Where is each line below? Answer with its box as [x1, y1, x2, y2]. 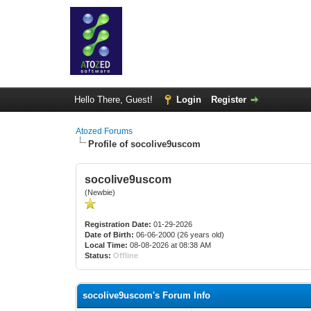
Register [210, 94, 246, 105]
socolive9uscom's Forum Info [83, 290, 211, 301]
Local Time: [85, 241, 128, 249]
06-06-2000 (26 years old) [134, 230, 225, 239]
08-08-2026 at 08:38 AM [128, 241, 212, 249]
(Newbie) [85, 188, 116, 196]
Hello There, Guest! [74, 94, 155, 105]
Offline [113, 251, 139, 260]
